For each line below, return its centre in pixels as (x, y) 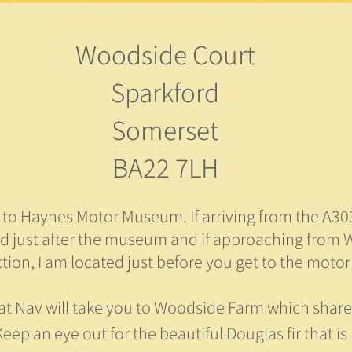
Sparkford (165, 92)
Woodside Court (165, 54)
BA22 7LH (165, 167)
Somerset (165, 130)
